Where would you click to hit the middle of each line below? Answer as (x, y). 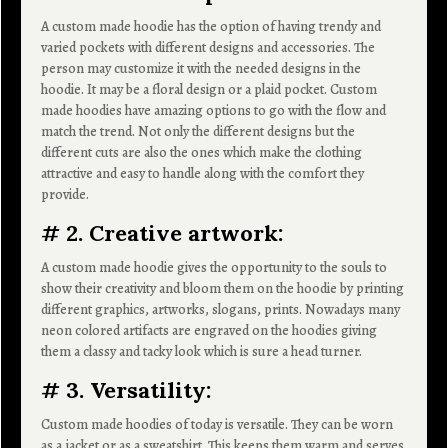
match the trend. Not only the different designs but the (198, 131)
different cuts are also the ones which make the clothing (202, 152)
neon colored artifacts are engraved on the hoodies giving (209, 330)
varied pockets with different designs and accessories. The (208, 47)
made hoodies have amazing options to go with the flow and (214, 110)
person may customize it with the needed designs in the (201, 68)
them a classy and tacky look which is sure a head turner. (202, 351)
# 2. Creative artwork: (162, 232)
